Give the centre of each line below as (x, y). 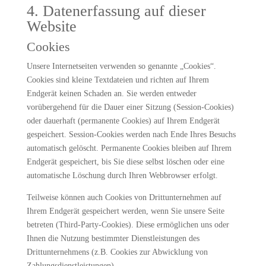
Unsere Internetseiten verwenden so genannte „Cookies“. (121, 66)
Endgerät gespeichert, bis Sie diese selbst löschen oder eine (125, 162)
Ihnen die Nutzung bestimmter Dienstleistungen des (113, 238)
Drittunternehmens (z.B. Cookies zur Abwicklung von (117, 252)
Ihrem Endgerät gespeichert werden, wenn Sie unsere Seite (125, 211)
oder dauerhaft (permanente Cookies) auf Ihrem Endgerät (123, 121)
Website (51, 26)
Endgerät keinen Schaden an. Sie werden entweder (111, 94)
